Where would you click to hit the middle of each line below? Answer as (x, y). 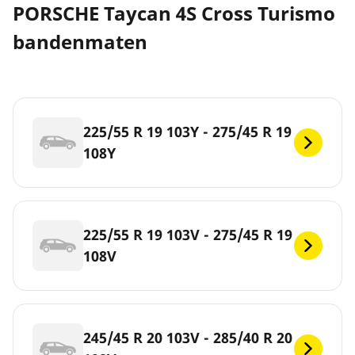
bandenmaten (80, 42)
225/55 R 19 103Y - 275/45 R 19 (187, 132)
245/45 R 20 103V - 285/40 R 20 (188, 338)
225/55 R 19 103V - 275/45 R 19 (188, 235)
